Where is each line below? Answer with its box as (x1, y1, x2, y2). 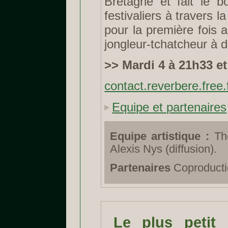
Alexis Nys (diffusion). (109, 143, 217, 156)
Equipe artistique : (109, 130, 209, 143)
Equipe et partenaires (112, 100, 227, 114)
